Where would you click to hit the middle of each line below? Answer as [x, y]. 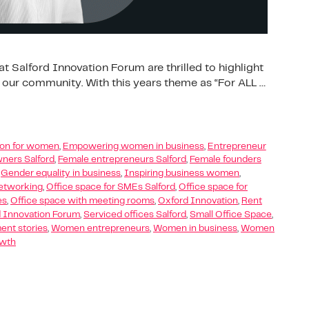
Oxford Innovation [198, 201]
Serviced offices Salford [135, 215]
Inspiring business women [182, 174]
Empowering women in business [133, 146]
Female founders [226, 160]
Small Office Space [231, 215]
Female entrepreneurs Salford [122, 160]
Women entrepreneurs [100, 229]
